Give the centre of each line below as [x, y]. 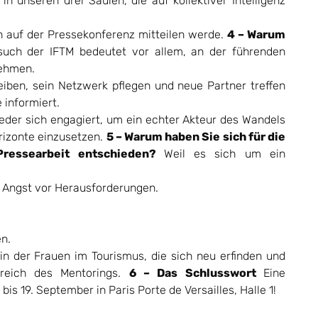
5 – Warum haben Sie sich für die [196, 137]
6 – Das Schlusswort [196, 273]
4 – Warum [256, 34]
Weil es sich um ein [225, 154]
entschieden [113, 154]
